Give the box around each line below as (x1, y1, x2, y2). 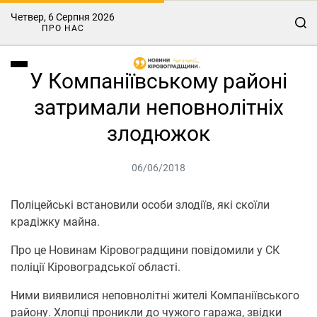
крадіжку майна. (11, 215, 100, 229)
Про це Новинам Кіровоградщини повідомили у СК (11, 243, 279, 257)
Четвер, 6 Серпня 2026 (11, 11, 115, 23)
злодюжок (107, 121, 210, 146)
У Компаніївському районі (30, 69, 287, 93)
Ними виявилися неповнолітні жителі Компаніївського (11, 289, 299, 302)
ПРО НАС (41, 23, 84, 33)
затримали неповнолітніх (33, 95, 284, 120)
